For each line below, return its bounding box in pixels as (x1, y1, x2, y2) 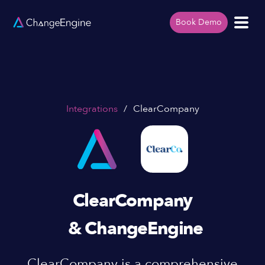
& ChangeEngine (67, 216, 203, 241)
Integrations (66, 102, 118, 115)
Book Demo (175, 17, 222, 28)
